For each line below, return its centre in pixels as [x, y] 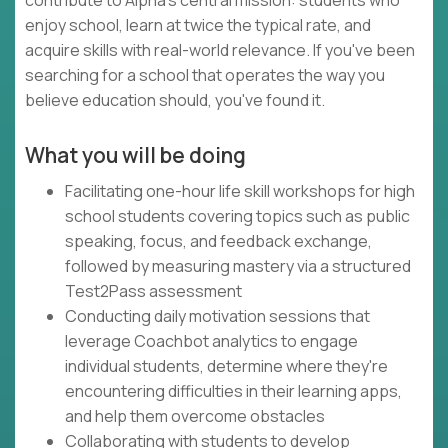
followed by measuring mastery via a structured [238, 266]
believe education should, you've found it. [175, 100]
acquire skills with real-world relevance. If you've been [220, 50]
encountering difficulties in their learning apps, [233, 391]
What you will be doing [135, 155]
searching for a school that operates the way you [205, 75]
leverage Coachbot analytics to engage [211, 341]
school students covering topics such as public [237, 216]
